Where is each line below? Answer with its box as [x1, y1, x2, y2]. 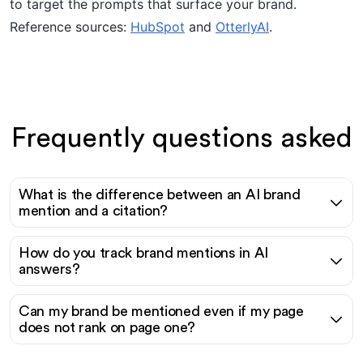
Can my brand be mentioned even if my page [19, 304, 304, 318]
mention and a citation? [19, 203, 169, 218]
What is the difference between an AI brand [19, 187, 301, 202]
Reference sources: [10, 19, 130, 35]
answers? [19, 262, 80, 276]
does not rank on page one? [19, 320, 196, 335]
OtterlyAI [216, 19, 269, 35]
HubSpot [130, 19, 185, 35]
